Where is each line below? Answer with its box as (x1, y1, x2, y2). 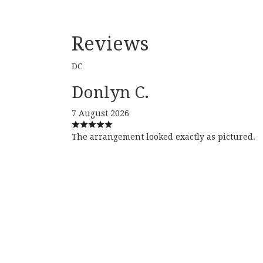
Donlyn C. (72, 83, 149, 103)
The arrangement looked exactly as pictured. (72, 132, 255, 142)
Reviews (72, 33, 149, 56)
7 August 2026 (72, 109, 129, 119)
